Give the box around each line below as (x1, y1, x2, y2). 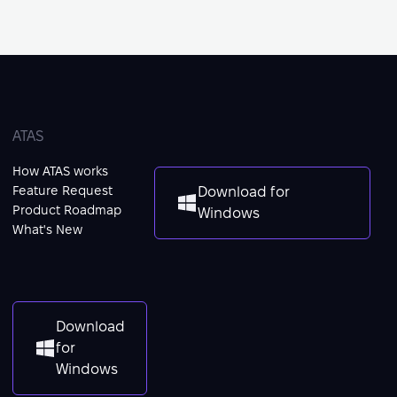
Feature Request (12, 183, 113, 198)
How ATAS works (12, 164, 108, 178)
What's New (12, 222, 82, 237)
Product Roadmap (12, 203, 121, 217)
